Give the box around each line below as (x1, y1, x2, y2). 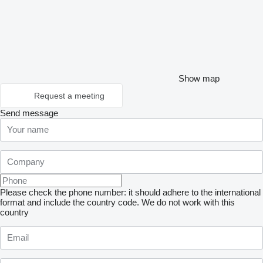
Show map (178, 73, 220, 83)
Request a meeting (34, 90, 104, 100)
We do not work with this (141, 197, 235, 207)
